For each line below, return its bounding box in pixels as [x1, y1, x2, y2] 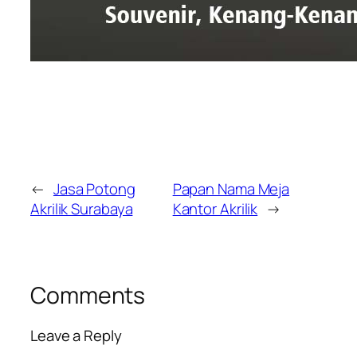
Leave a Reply [30, 324, 122, 346]
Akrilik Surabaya [30, 198, 133, 220]
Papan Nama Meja [172, 178, 290, 200]
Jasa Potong [53, 178, 135, 200]
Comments [30, 280, 146, 312]
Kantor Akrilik [172, 198, 258, 220]
